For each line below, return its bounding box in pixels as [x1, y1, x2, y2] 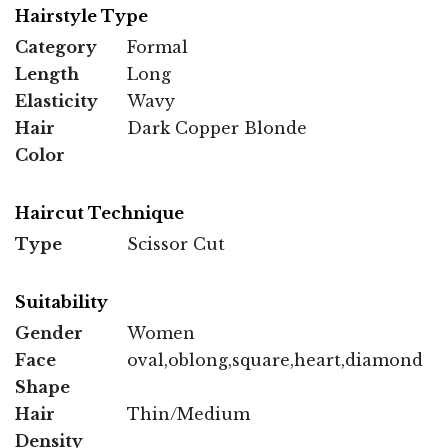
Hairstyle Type [15, 6, 148, 27]
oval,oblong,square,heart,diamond [127, 350, 423, 371]
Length [15, 64, 79, 85]
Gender [15, 323, 83, 344]
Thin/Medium [127, 404, 250, 425]
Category [15, 37, 97, 58]
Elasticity [15, 91, 98, 112]
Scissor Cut [127, 234, 225, 255]
